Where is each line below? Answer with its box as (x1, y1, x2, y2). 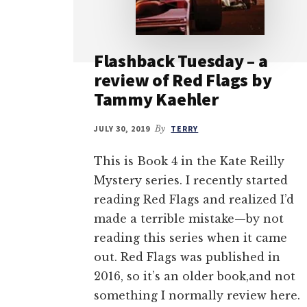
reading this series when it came (94, 230, 287, 245)
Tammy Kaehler (94, 87, 219, 110)
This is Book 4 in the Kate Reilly (94, 153, 284, 168)
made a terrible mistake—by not (94, 211, 284, 225)
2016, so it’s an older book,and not (94, 269, 295, 283)
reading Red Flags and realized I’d (94, 192, 294, 206)
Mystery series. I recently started (94, 173, 288, 187)
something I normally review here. (94, 288, 300, 302)
